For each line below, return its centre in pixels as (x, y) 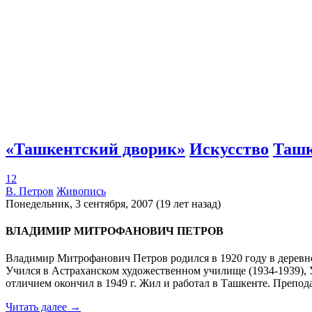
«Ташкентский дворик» (95, 149)
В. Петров (30, 191)
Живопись (81, 191)
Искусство (229, 149)
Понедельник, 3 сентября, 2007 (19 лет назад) (113, 203)
